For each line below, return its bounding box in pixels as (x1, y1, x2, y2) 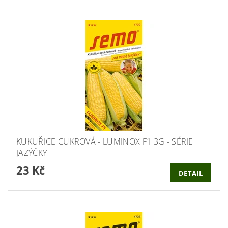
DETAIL (179, 168, 203, 178)
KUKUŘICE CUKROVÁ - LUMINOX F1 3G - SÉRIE (16, 136, 193, 148)
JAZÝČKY (16, 147, 47, 159)
